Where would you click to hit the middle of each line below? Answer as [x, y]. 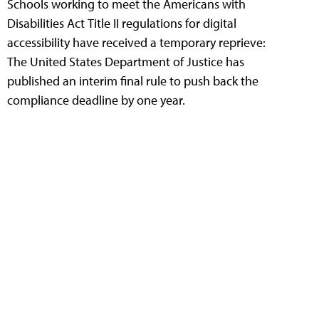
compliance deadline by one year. [96, 100]
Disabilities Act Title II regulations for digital [122, 23]
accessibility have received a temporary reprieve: [136, 42]
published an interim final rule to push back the [133, 80]
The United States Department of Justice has [126, 61]
